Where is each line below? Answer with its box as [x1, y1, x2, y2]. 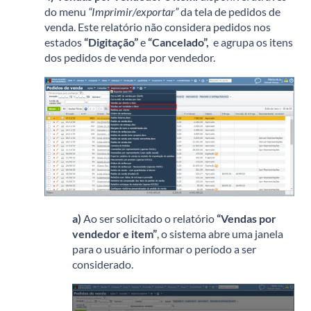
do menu [44, 5, 88, 19]
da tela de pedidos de [178, 5, 280, 19]
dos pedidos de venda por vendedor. [44, 51, 215, 65]
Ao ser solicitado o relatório [81, 211, 217, 225]
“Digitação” [84, 35, 138, 49]
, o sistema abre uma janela [157, 226, 283, 240]
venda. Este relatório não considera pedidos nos [44, 20, 271, 34]
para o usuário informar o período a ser [72, 242, 256, 255]
